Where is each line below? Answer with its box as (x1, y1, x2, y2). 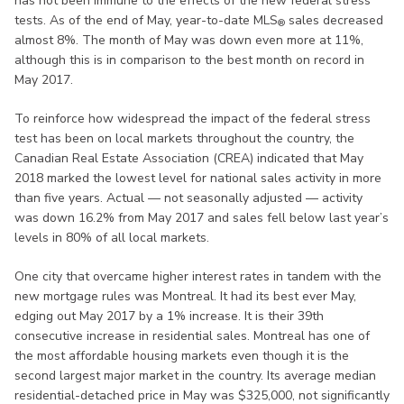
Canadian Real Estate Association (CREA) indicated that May (14, 149, 363, 167)
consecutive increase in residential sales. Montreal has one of (14, 326, 370, 344)
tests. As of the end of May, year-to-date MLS (14, 11, 278, 29)
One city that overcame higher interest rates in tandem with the (14, 267, 381, 285)
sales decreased (285, 11, 383, 29)
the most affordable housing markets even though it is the (14, 346, 349, 364)
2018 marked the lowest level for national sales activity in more (14, 169, 381, 187)
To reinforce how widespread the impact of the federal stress (14, 109, 371, 127)
